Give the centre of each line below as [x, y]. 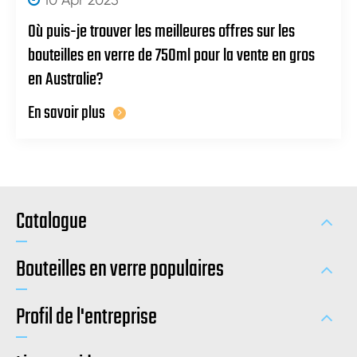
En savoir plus [67, 114]
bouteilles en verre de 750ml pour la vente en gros [171, 56]
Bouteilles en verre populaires [120, 270]
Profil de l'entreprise [86, 318]
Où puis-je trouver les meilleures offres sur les [161, 32]
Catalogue [51, 222]
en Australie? [66, 80]
